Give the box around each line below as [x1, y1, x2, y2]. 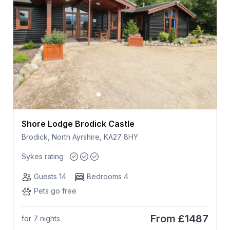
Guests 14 [33, 171, 66, 181]
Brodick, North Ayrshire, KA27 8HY [21, 132, 138, 142]
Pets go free [33, 186, 76, 195]
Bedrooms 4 [86, 171, 128, 181]
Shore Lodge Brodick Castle [21, 119, 135, 129]
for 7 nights [21, 214, 60, 223]
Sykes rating [21, 151, 64, 161]
